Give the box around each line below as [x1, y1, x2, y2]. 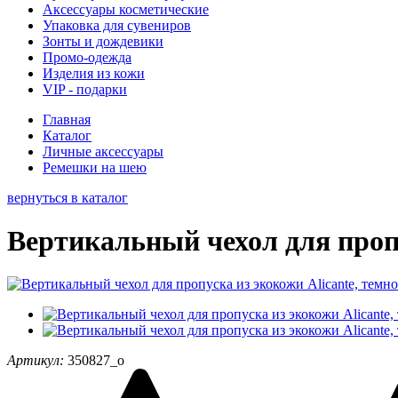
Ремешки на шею [43, 159, 147, 175]
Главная [43, 111, 91, 127]
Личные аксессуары [43, 143, 163, 159]
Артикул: [7, 353, 64, 369]
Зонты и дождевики [43, 33, 163, 49]
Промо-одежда [43, 49, 131, 65]
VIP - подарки [43, 81, 127, 97]
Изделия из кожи [43, 65, 145, 81]
